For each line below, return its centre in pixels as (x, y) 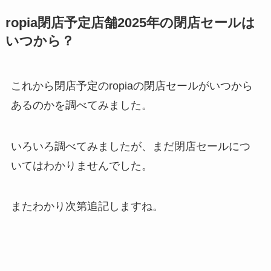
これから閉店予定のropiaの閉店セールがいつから (132, 86)
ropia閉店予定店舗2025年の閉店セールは (130, 23)
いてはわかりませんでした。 (81, 165)
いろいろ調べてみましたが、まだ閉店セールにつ (130, 146)
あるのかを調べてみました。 (81, 105)
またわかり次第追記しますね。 (87, 207)
